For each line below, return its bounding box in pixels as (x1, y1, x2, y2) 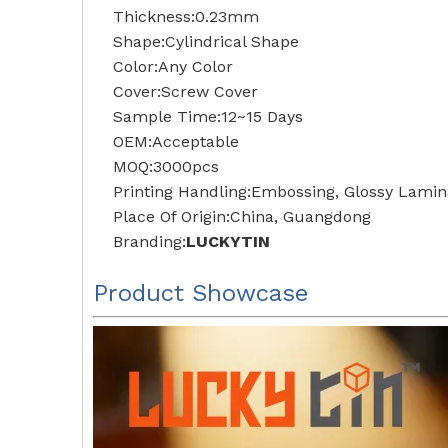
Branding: (113, 232, 186, 251)
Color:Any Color (113, 57, 233, 76)
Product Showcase (93, 279, 308, 307)
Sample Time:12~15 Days (113, 107, 303, 126)
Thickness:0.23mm (113, 7, 259, 26)
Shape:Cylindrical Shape (113, 32, 299, 51)
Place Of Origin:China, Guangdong (113, 207, 371, 226)
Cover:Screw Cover (113, 82, 258, 101)
